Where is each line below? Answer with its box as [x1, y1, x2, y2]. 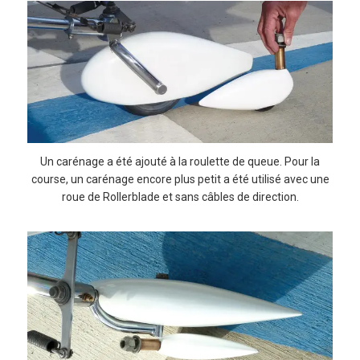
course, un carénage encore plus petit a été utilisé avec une [31, 172, 329, 186]
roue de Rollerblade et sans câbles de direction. [61, 190, 299, 203]
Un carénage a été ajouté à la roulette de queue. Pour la [40, 154, 320, 168]
